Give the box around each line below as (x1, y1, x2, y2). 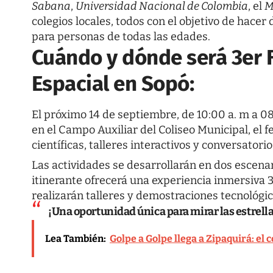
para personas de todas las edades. (32, 30, 210, 44)
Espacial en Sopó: (32, 71, 194, 97)
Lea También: (45, 232, 106, 244)
